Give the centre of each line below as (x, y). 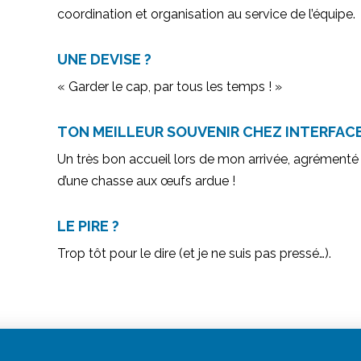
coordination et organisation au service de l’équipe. (207, 15)
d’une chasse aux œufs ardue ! (147, 181)
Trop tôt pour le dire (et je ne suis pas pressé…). (195, 254)
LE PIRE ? (89, 226)
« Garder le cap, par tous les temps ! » (170, 87)
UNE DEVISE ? (105, 60)
